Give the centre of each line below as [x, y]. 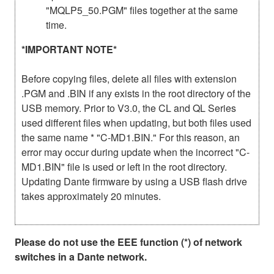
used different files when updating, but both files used [136, 122]
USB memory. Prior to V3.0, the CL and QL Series [129, 108]
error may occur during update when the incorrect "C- [135, 152]
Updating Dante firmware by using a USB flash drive [134, 181]
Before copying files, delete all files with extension [129, 78]
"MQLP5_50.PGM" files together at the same [142, 10]
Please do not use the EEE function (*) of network [128, 242]
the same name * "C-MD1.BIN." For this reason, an [131, 137]
